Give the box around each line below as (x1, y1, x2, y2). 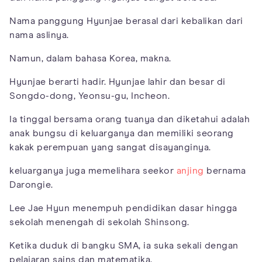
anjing (176, 166, 204, 175)
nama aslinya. (9, 30, 69, 40)
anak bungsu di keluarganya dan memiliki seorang (9, 128, 234, 138)
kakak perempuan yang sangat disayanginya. (9, 142, 213, 152)
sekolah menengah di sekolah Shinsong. (9, 217, 192, 227)
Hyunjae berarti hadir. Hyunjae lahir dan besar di (9, 77, 226, 87)
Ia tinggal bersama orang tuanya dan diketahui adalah (9, 114, 250, 124)
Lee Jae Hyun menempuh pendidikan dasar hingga (9, 203, 237, 213)
